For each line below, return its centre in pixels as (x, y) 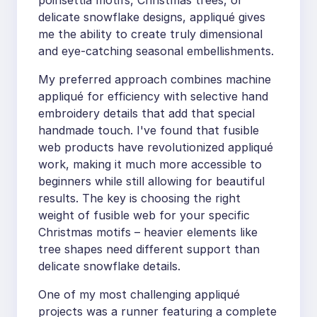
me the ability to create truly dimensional (150, 34)
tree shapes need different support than (149, 249)
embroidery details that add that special (146, 113)
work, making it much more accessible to (150, 164)
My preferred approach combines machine (155, 79)
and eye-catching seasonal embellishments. (156, 51)
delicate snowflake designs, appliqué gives (152, 17)
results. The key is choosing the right (139, 198)
